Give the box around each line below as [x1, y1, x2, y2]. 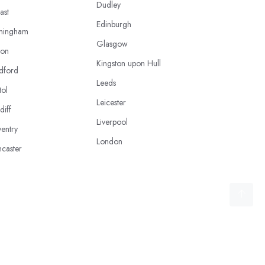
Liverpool [96, 116, 128, 128]
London [96, 135, 122, 147]
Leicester [96, 96, 126, 108]
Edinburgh [96, 18, 131, 30]
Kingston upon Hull [96, 57, 161, 69]
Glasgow [96, 38, 128, 50]
